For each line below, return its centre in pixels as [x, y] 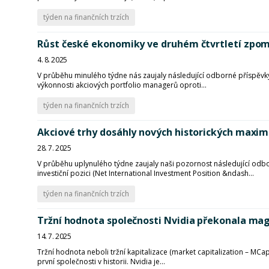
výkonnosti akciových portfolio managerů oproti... [122, 85]
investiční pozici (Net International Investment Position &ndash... [146, 173]
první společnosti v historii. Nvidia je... [101, 261]
